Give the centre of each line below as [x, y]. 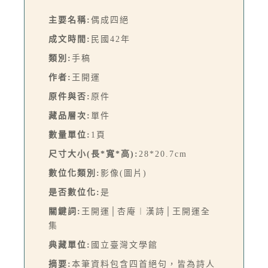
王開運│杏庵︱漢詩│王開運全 [146, 211]
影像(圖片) [124, 173]
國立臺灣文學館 [124, 245]
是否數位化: [74, 192]
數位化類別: [74, 173]
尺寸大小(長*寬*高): [94, 154]
